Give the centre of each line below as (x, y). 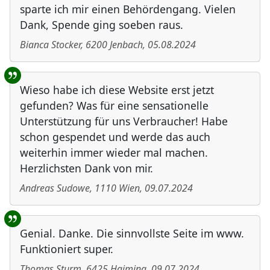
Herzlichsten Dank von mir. (86, 168)
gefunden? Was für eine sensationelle (114, 106)
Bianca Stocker (50, 45)
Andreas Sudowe (55, 188)
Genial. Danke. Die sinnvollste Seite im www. (132, 234)
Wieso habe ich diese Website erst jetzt (117, 90)
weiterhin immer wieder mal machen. (114, 153)
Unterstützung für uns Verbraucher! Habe (124, 121)
